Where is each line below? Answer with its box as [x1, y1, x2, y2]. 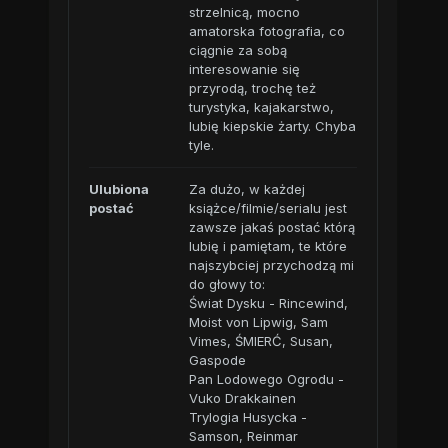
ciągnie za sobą [188, 42, 287, 58]
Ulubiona [88, 181, 149, 197]
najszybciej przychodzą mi [188, 257, 354, 273]
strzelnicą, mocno [188, 4, 300, 20]
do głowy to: [188, 276, 265, 292]
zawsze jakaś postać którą [188, 219, 355, 235]
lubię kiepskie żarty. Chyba [188, 118, 356, 134]
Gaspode [188, 352, 246, 368]
